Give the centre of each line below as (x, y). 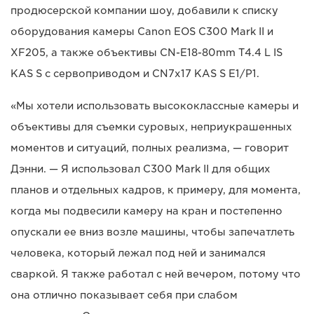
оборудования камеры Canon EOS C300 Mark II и (142, 31)
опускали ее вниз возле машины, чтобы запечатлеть (152, 232)
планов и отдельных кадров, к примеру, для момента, (156, 190)
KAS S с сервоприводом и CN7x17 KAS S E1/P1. (135, 73)
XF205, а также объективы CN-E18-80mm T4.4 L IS (146, 52)
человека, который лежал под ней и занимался (138, 253)
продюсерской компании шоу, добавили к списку (144, 10)
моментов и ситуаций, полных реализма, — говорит (150, 148)
